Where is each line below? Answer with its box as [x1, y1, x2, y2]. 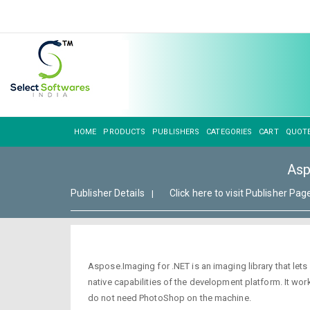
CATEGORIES [206, 127, 253, 136]
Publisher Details [71, 188, 145, 199]
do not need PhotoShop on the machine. [88, 292, 251, 303]
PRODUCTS [103, 127, 146, 136]
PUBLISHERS [152, 127, 200, 136]
